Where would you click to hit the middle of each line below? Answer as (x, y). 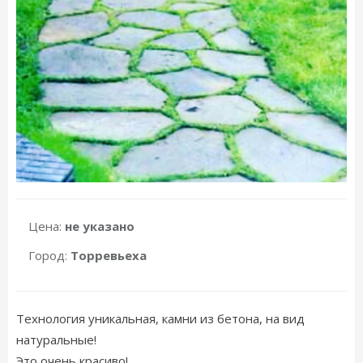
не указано (100, 226)
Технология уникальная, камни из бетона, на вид (160, 318)
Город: (49, 255)
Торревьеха (109, 255)
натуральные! (56, 340)
